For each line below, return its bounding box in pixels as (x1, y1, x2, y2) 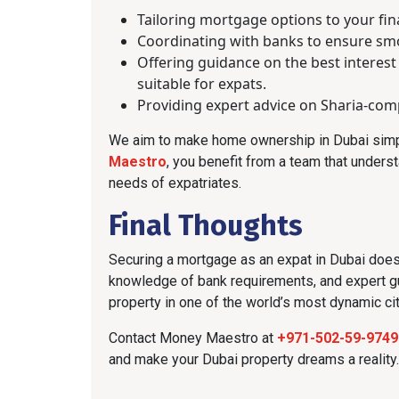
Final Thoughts (109, 208, 303, 242)
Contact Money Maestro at (109, 329, 277, 346)
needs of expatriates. (109, 174, 241, 191)
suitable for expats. (137, 73, 266, 94)
